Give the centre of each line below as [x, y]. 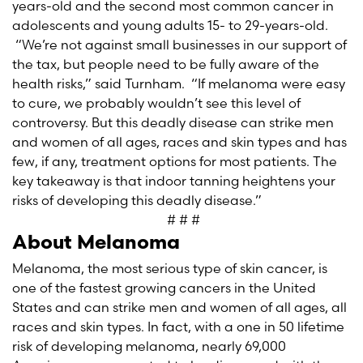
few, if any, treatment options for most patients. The [175, 161]
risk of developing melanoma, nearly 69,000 [149, 346]
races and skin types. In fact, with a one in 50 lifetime [178, 327]
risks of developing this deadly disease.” [140, 200]
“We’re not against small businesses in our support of [179, 45]
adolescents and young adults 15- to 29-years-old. [170, 25]
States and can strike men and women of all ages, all [179, 307]
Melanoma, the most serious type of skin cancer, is [170, 268]
